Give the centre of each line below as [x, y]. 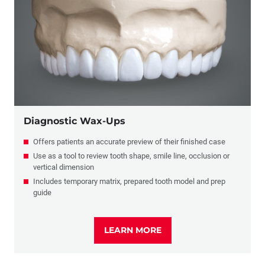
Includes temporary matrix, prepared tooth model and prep [129, 181]
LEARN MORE [132, 230]
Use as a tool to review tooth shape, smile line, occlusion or [131, 156]
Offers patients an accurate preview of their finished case [129, 141]
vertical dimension [64, 167]
